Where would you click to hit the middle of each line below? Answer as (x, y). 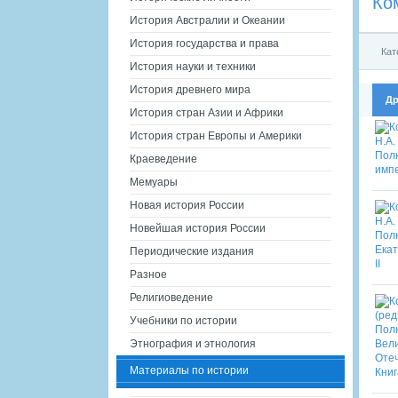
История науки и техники (193, 67)
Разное (148, 275)
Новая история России (187, 205)
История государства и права (204, 44)
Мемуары (154, 182)
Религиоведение (171, 298)
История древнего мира (190, 90)
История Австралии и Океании (207, 20)
